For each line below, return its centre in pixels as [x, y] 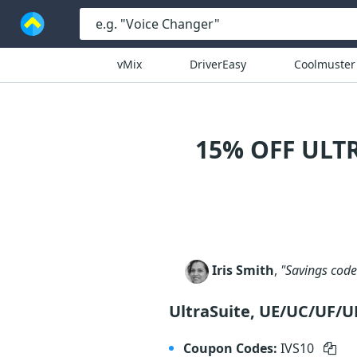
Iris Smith [243, 271]
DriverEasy [218, 64]
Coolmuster [324, 64]
